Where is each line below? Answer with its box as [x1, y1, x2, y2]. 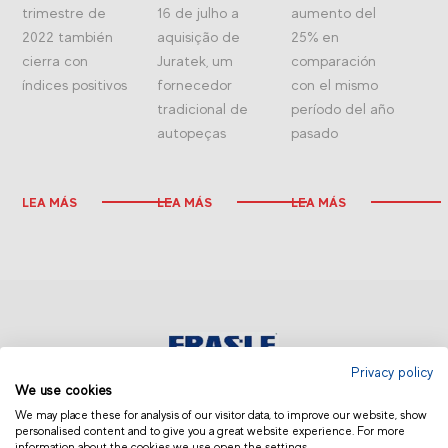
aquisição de [156, 27, 240, 45]
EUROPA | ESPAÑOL [158, 404, 282, 421]
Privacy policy [351, 365, 433, 380]
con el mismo [291, 75, 379, 93]
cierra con [22, 51, 89, 69]
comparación [291, 51, 377, 69]
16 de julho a [156, 3, 239, 21]
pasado [291, 123, 339, 141]
